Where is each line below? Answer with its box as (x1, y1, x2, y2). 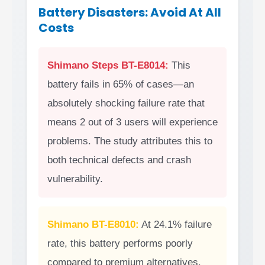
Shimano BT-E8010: (47, 218, 139, 230)
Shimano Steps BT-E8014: (47, 59, 169, 71)
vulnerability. (47, 173, 103, 185)
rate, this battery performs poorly (47, 237, 193, 249)
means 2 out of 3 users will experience (47, 116, 218, 128)
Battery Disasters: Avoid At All (38, 4, 221, 21)
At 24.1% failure (139, 218, 212, 230)
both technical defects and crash (47, 154, 191, 166)
